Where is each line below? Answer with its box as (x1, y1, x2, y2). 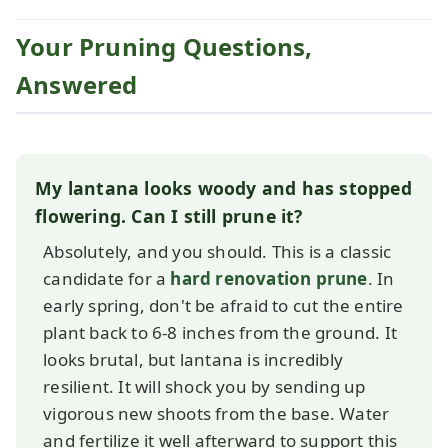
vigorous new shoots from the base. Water (43, 401, 390, 425)
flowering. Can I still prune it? (35, 203, 303, 228)
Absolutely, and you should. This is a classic (43, 239, 392, 263)
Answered (16, 68, 138, 102)
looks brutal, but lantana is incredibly (43, 347, 343, 371)
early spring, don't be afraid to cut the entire (43, 293, 404, 317)
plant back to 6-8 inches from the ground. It (43, 320, 397, 344)
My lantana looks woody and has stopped (35, 175, 412, 200)
